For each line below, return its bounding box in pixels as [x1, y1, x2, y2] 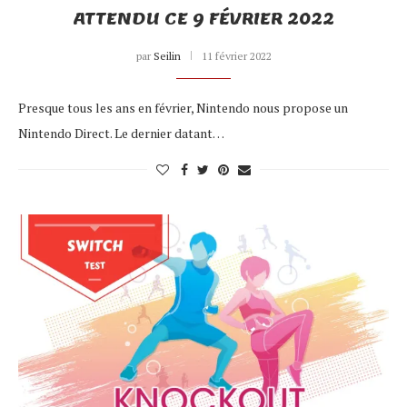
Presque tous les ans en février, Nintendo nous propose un [18, 98, 348, 116]
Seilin [153, 48, 181, 63]
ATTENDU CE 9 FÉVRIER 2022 [73, 2, 334, 35]
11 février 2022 [201, 48, 272, 63]
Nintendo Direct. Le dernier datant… [18, 124, 224, 142]
